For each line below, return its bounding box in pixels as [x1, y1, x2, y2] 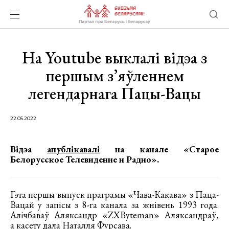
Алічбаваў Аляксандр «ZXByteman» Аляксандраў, [10, 209, 219, 221]
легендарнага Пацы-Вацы [28, 83, 201, 104]
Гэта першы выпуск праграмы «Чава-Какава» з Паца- [10, 189, 219, 200]
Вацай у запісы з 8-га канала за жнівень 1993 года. [10, 199, 219, 211]
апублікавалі [47, 143, 100, 155]
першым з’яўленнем [45, 65, 184, 86]
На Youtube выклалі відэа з [22, 47, 207, 68]
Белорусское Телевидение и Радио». [10, 153, 159, 165]
